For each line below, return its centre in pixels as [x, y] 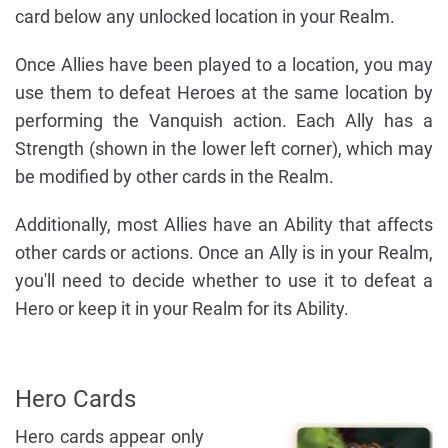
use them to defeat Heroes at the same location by [224, 93]
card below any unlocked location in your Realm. [205, 17]
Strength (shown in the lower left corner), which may [224, 149]
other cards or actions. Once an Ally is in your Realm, [224, 253]
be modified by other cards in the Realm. [174, 177]
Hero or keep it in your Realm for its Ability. [182, 309]
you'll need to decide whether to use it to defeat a [224, 281]
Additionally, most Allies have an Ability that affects [224, 225]
